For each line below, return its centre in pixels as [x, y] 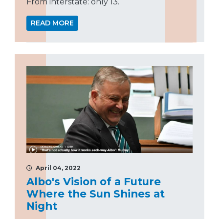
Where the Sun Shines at [96, 193]
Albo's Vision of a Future [94, 181]
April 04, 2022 [57, 168]
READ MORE [52, 23]
